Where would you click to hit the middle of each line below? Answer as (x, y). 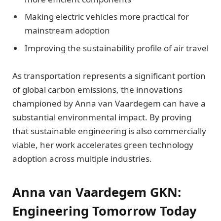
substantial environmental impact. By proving (102, 117)
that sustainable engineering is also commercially (109, 131)
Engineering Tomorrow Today (105, 211)
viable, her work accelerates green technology (103, 145)
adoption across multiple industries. (82, 158)
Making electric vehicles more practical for (107, 17)
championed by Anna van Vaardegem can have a (109, 103)
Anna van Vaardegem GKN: (97, 192)
